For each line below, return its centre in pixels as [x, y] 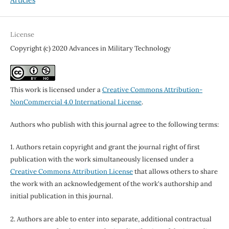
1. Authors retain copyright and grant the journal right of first [105, 147]
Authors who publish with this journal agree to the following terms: [114, 125]
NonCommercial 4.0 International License [76, 102]
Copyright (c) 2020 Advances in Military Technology [90, 49]
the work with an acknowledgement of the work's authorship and [111, 184]
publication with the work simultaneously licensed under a [102, 159]
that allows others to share [175, 172]
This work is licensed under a [56, 90]
